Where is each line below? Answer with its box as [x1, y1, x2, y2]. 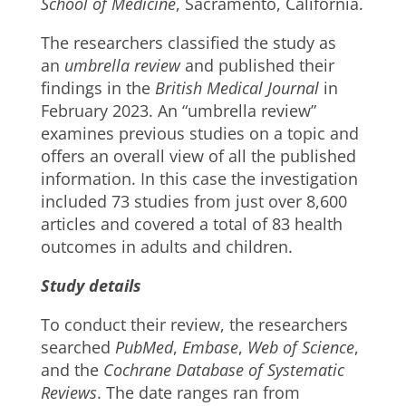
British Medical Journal [154, 77, 319, 99]
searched [40, 336, 115, 358]
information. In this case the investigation [40, 168, 358, 189]
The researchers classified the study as [40, 32, 336, 53]
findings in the [40, 77, 155, 99]
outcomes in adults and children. [40, 236, 293, 257]
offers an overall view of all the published [40, 145, 356, 167]
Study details [40, 275, 141, 296]
